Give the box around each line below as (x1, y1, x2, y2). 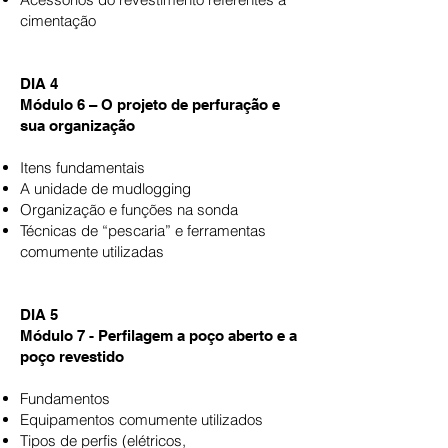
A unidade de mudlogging (20, 179, 191, 198)
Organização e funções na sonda (20, 200, 238, 219)
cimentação (20, 11, 96, 30)
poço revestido (20, 348, 124, 365)
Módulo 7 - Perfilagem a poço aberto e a (20, 327, 297, 344)
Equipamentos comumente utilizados (20, 410, 263, 429)
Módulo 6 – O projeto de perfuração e (20, 96, 280, 113)
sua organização (20, 117, 135, 134)
